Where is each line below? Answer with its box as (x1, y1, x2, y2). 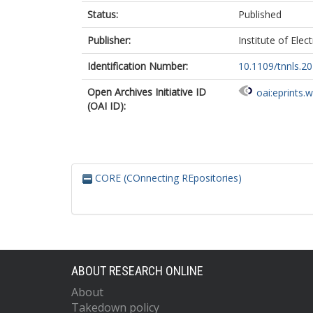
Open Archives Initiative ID (87, 85, 206, 99)
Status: (87, 8, 118, 21)
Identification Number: (87, 59, 188, 73)
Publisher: (87, 34, 131, 47)
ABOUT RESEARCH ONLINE (71, 263, 203, 278)
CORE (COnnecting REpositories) (92, 171, 242, 184)
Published (238, 8, 282, 21)
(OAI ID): (87, 99, 126, 112)
